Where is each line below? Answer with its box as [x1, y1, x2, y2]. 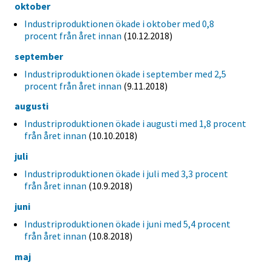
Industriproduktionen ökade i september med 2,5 [24, 67, 226, 80]
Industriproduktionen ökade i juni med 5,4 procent [24, 217, 230, 230]
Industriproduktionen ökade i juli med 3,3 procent [24, 168, 228, 180]
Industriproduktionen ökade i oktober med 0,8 [24, 17, 214, 30]
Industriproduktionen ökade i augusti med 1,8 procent [24, 117, 246, 130]
